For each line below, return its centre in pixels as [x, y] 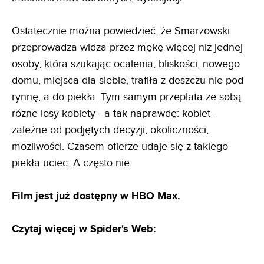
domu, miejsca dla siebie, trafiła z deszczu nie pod [128, 80]
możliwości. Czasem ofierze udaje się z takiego [120, 146]
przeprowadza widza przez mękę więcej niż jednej [127, 47]
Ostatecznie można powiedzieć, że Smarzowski [121, 31]
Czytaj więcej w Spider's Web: [84, 229]
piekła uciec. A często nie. [72, 163]
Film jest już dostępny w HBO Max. [96, 196]
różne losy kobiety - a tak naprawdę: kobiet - [114, 113]
